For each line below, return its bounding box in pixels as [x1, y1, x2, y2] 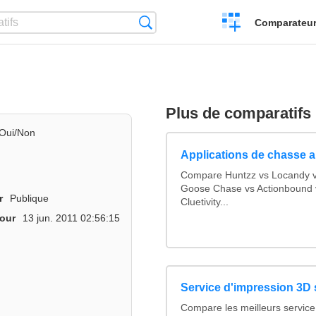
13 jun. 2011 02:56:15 [23, 212, 121, 224]
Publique [10, 192, 49, 204]
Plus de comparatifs [166, 104, 312, 123]
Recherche [152, 16, 204, 28]
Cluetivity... [181, 196, 229, 207]
